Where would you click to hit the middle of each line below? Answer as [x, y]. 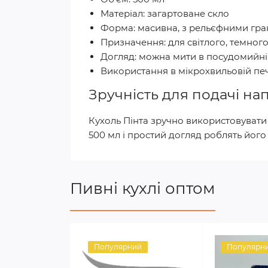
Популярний [118, 247]
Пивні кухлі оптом [143, 188]
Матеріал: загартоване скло [165, 13]
